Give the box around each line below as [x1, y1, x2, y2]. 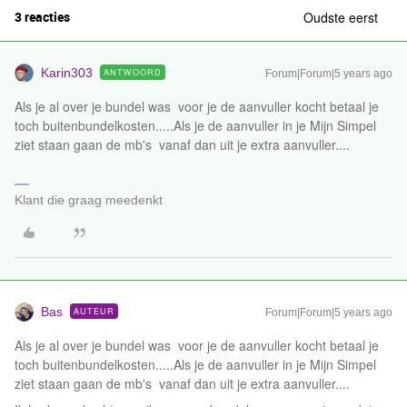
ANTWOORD [104, 66, 162, 78]
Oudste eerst [303, 8, 378, 26]
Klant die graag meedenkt [15, 193, 163, 207]
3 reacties [15, 8, 70, 25]
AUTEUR [74, 305, 114, 317]
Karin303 [41, 65, 93, 80]
